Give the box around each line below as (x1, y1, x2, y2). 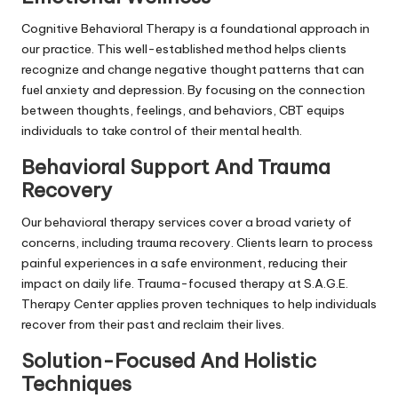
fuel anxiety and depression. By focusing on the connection (21, 81, 365, 98)
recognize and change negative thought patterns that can (21, 60, 364, 77)
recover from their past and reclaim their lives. (21, 315, 284, 332)
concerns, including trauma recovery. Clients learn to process (21, 234, 373, 251)
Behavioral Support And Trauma (21, 154, 330, 179)
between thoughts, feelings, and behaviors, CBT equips (21, 101, 345, 118)
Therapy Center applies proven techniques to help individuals (21, 295, 377, 312)
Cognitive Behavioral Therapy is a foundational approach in (21, 20, 370, 36)
